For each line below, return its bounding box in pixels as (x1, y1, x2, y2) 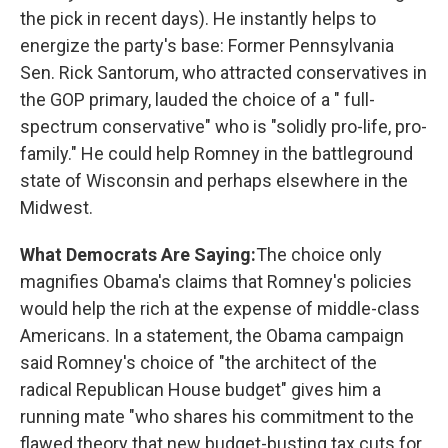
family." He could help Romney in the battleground (20, 143, 413, 164)
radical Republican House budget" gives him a (20, 379, 381, 400)
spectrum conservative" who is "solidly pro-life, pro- (20, 116, 427, 137)
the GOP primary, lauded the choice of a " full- (20, 89, 375, 110)
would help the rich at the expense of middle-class (20, 298, 420, 319)
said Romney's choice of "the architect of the (20, 352, 377, 373)
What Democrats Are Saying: (20, 244, 256, 265)
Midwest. (20, 197, 93, 218)
